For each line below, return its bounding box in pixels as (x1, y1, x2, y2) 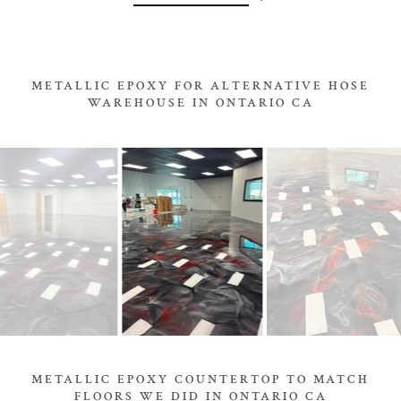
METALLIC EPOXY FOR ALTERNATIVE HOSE (31, 78, 370, 94)
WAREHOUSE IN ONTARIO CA (87, 95, 314, 111)
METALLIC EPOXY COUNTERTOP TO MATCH (31, 371, 370, 388)
